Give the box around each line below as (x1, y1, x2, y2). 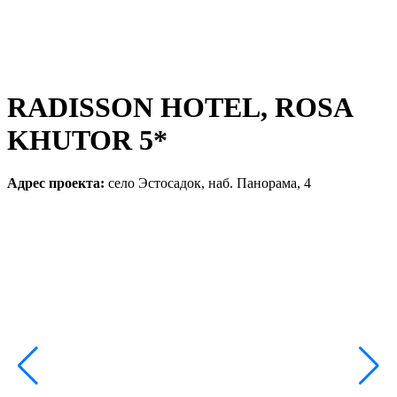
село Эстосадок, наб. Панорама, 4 (105, 175, 311, 191)
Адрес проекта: (7, 175, 105, 191)
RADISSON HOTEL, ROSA (7, 91, 352, 124)
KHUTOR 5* (7, 124, 167, 157)
